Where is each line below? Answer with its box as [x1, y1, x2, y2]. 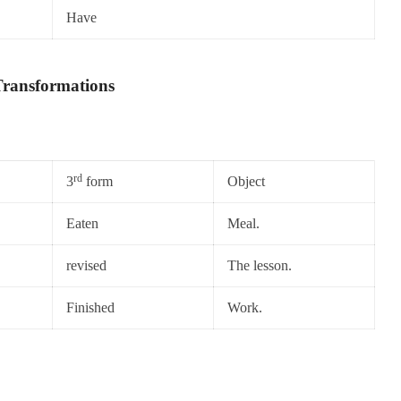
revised [66, 258, 107, 273]
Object [227, 174, 265, 189]
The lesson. [227, 258, 292, 273]
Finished [66, 300, 115, 315]
